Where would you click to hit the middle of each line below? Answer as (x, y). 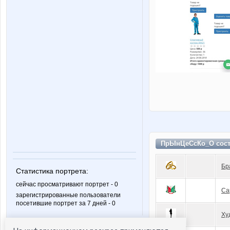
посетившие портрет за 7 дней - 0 (66, 204)
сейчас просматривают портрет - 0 (67, 185)
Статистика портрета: (52, 171)
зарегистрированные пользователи (68, 195)
